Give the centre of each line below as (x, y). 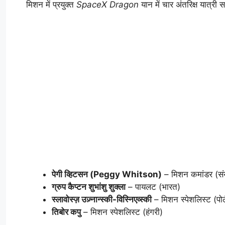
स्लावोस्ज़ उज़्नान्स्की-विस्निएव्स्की (102, 200)
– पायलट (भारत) (153, 187)
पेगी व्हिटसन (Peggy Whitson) (107, 175)
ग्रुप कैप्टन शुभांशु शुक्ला (89, 187)
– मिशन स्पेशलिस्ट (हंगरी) (122, 212)
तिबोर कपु (66, 212)
